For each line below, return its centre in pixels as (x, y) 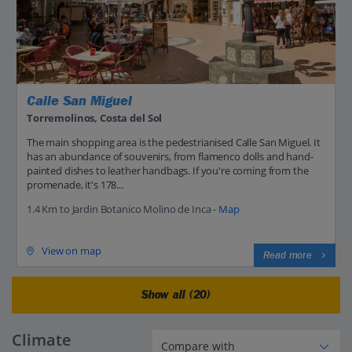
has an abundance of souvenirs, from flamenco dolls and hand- (170, 156)
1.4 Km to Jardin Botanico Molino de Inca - (123, 209)
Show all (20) (176, 295)
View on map (71, 251)
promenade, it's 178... (75, 184)
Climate (42, 339)
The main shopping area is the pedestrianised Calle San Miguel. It (174, 142)
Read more (288, 255)
